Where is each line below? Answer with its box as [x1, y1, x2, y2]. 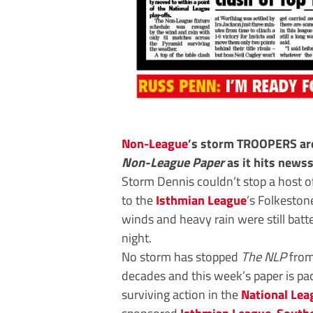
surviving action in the [122, 284, 241, 304]
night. [122, 227, 152, 247]
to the [122, 189, 156, 210]
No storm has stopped [122, 246, 241, 266]
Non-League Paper [122, 152, 224, 172]
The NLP [241, 246, 286, 266]
